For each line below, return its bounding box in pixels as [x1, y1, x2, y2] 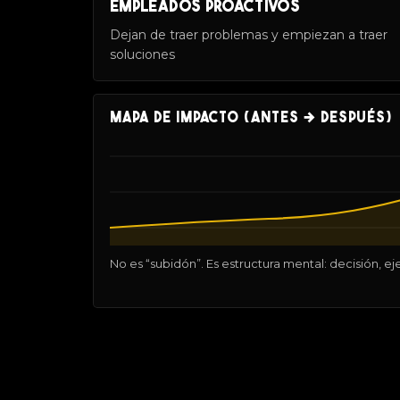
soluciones [110, 46, 175, 62]
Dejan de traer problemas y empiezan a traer [110, 26, 387, 43]
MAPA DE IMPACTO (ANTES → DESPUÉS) [110, 111, 392, 126]
